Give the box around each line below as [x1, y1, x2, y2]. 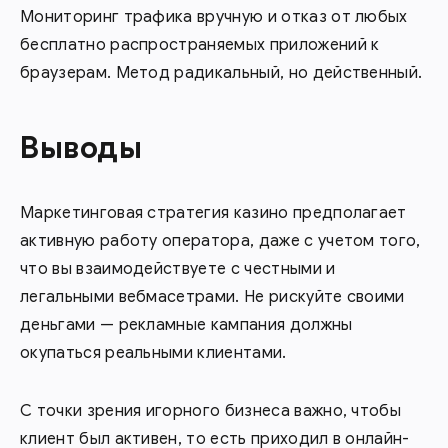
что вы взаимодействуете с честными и [20, 258, 336, 279]
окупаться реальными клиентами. [20, 342, 287, 363]
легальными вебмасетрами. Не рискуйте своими [20, 286, 405, 307]
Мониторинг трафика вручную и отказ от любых [20, 6, 408, 27]
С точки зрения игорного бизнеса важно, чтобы [20, 400, 402, 421]
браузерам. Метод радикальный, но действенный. [20, 62, 423, 83]
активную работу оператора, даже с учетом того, [20, 230, 421, 251]
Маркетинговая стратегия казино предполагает [20, 202, 407, 223]
